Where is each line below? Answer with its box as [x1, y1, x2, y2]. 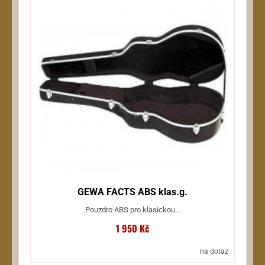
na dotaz [200, 247, 228, 256]
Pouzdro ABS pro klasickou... [85, 205, 180, 214]
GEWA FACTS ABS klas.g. [77, 186, 188, 198]
